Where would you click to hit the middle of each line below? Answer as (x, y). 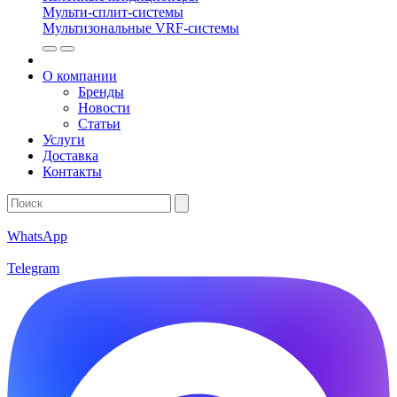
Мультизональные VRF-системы (141, 28)
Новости (104, 108)
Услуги (64, 140)
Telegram (33, 268)
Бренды (101, 92)
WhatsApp (37, 236)
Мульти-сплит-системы (113, 12)
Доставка (70, 156)
